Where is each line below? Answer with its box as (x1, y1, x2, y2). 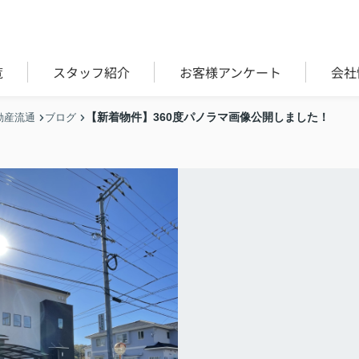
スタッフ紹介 (52, 63, 130, 82)
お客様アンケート (179, 63, 281, 82)
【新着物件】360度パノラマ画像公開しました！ (86, 111, 329, 123)
